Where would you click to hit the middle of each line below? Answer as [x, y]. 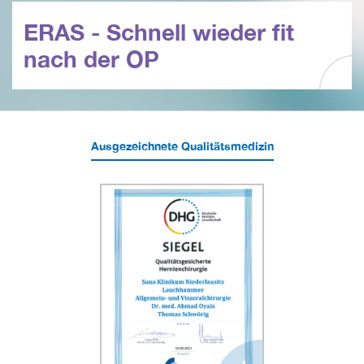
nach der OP [91, 58]
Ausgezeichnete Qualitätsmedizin [182, 145]
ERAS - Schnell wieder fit [159, 32]
